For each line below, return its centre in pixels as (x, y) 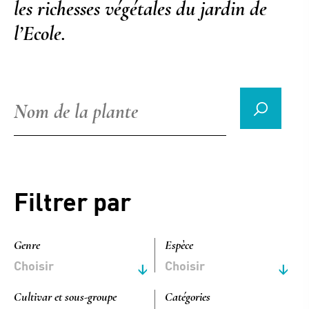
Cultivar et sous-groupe (65, 297)
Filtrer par (72, 201)
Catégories (188, 297)
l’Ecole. (40, 33)
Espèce (179, 245)
